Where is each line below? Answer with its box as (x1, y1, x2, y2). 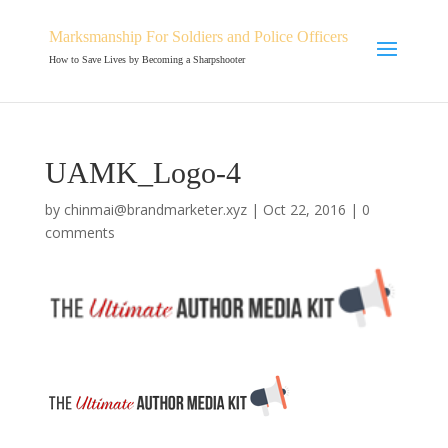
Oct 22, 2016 (262, 200, 346, 219)
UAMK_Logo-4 (44, 156, 241, 189)
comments (44, 223, 115, 242)
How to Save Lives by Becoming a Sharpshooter (48, 54, 245, 65)
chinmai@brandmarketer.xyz (63, 200, 247, 219)
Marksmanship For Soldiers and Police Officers (48, 28, 348, 45)
